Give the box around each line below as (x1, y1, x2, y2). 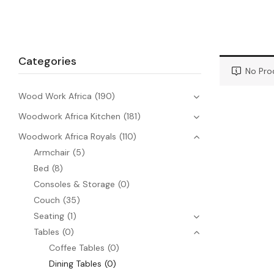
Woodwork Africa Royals (18, 130, 116, 142)
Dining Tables (49, 257, 102, 269)
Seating (34, 210, 64, 221)
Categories (18, 53, 76, 68)
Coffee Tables (49, 242, 105, 253)
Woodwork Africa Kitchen (18, 110, 120, 122)
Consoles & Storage (34, 178, 115, 190)
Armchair (34, 146, 70, 158)
